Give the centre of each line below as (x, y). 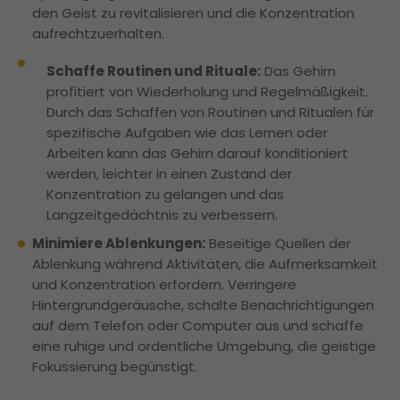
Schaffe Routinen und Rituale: (154, 71)
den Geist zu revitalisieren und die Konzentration (193, 13)
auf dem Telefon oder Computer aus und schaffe (198, 326)
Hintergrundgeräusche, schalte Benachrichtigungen (203, 305)
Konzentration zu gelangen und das (165, 195)
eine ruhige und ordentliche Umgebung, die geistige (204, 346)
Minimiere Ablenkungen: (119, 244)
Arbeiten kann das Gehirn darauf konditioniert (197, 154)
